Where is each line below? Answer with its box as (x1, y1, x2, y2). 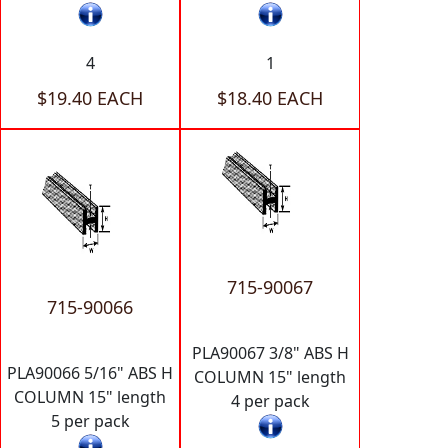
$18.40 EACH (217, 85, 323, 110)
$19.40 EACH (37, 85, 143, 110)
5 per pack (50, 409, 130, 432)
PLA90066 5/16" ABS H (7, 361, 173, 384)
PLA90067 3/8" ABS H (191, 341, 349, 364)
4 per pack (230, 389, 310, 412)
